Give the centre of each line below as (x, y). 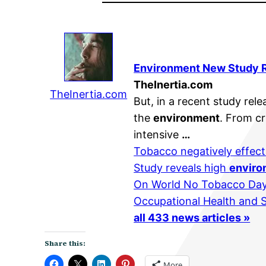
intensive (158, 134)
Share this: (65, 243)
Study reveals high (182, 168)
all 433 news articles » (192, 218)
